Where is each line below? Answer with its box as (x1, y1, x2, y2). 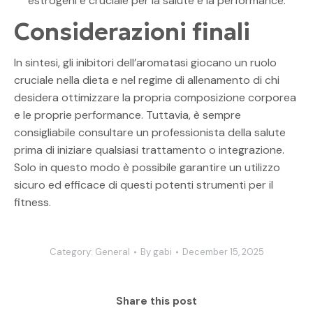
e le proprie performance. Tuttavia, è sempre (14, 107, 241, 122)
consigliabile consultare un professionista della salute (14, 124, 286, 140)
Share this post (116, 293, 197, 308)
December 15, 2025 (182, 245, 264, 258)
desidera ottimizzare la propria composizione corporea (14, 89, 296, 105)
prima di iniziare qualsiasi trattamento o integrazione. (14, 142, 284, 157)
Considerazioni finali (14, 16, 250, 46)
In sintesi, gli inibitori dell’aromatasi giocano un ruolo (14, 54, 277, 70)
